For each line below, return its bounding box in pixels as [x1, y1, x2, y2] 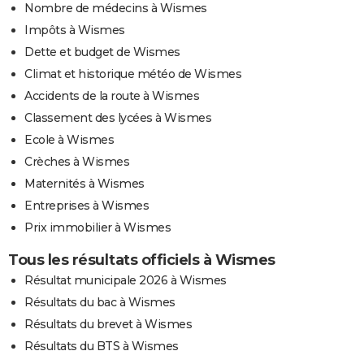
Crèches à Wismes [24, 154, 129, 169]
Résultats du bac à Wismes [24, 294, 175, 310]
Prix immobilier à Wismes [24, 219, 171, 235]
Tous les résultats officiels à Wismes [8, 250, 275, 269]
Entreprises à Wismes [24, 197, 149, 213]
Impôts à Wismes [24, 22, 125, 37]
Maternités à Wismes [24, 175, 145, 191]
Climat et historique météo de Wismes [24, 66, 241, 81]
